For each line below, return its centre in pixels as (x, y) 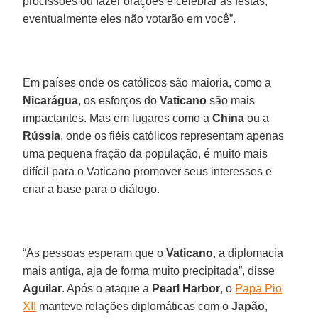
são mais (231, 100)
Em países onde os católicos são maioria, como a (147, 82)
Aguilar (43, 288)
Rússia (42, 136)
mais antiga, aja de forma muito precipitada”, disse (149, 270)
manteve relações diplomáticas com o (134, 306)
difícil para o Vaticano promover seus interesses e (148, 171)
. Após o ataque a (107, 288)
